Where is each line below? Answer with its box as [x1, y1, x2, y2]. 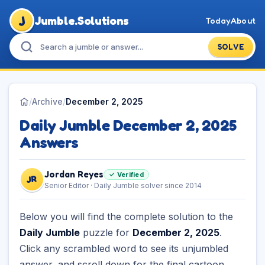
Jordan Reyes [44, 169, 104, 180]
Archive [32, 96, 63, 106]
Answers [20, 133, 79, 151]
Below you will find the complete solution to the [20, 211, 233, 222]
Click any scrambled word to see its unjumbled [20, 243, 228, 254]
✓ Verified [109, 170, 144, 179]
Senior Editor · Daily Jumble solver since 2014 [44, 181, 202, 190]
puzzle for [80, 227, 132, 238]
